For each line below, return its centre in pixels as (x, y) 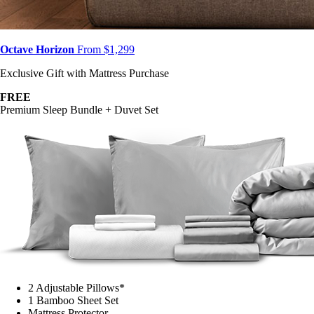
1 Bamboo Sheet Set (73, 289)
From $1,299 (104, 39)
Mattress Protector (68, 302)
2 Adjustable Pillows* (76, 277)
